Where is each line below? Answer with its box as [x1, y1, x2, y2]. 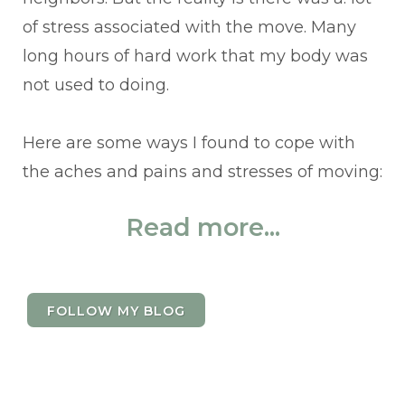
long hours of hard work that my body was [23, 46, 368, 67]
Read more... [125, 212, 280, 243]
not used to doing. [23, 75, 169, 96]
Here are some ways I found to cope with [23, 133, 355, 154]
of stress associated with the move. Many [23, 17, 356, 38]
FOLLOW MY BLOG [47, 303, 185, 320]
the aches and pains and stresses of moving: [23, 162, 382, 183]
